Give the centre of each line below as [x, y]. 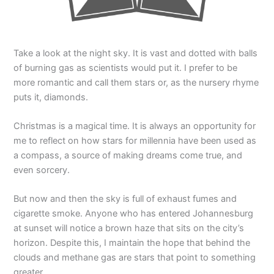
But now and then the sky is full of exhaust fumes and [125, 199]
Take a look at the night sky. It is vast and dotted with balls [136, 53]
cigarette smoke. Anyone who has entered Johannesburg [134, 214]
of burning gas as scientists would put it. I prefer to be [126, 68]
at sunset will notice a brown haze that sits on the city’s [129, 228]
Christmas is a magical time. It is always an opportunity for [135, 126]
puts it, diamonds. [51, 97]
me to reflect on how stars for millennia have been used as [135, 141]
